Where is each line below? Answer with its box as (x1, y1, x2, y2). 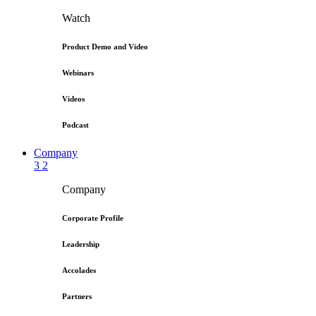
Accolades (62, 265, 96, 274)
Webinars (62, 68, 94, 77)
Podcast (62, 120, 89, 129)
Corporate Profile (62, 213, 123, 222)
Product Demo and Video (62, 42, 148, 51)
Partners (62, 291, 92, 300)
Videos (62, 94, 85, 103)
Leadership (62, 239, 99, 248)
